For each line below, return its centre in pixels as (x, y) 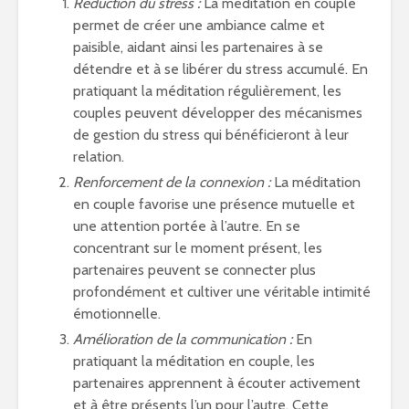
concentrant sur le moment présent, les (198, 248)
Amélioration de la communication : (183, 339)
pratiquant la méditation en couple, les (194, 361)
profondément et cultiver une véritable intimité (222, 292)
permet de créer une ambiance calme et (199, 25)
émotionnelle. (117, 314)
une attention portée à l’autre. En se (187, 226)
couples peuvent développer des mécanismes (218, 113)
